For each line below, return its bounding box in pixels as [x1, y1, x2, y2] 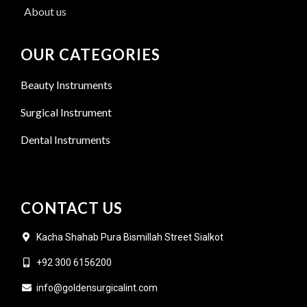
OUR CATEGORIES [21, 45, 161, 64]
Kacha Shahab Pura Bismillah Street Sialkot [36, 231, 223, 243]
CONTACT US [21, 198, 123, 217]
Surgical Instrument [21, 105, 112, 119]
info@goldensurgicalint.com [36, 282, 158, 293]
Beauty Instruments [21, 77, 113, 91]
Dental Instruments [21, 132, 111, 146]
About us [24, 4, 67, 18]
